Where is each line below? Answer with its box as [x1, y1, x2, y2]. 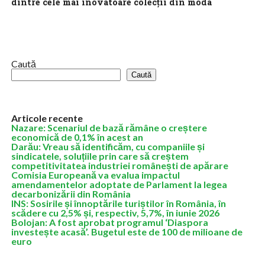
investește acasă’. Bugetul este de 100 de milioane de [11, 226, 243, 237]
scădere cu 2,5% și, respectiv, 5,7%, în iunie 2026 [11, 207, 219, 218]
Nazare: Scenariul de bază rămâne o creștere [11, 122, 207, 133]
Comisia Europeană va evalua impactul [11, 169, 180, 180]
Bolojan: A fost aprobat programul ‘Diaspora [11, 216, 208, 228]
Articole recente [11, 112, 83, 124]
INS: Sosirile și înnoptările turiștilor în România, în [11, 198, 226, 209]
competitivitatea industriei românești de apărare [11, 160, 228, 171]
